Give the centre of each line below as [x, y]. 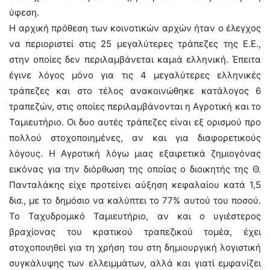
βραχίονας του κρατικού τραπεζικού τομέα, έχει [135, 232]
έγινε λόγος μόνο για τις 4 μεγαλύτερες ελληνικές [135, 75]
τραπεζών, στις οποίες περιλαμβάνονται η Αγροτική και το [135, 106]
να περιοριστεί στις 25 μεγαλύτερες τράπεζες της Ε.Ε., [135, 44]
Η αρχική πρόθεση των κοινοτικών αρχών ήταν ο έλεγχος [135, 28]
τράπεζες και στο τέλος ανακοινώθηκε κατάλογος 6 [135, 91]
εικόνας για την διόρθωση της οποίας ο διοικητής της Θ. [135, 169]
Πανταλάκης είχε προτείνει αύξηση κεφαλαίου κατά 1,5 [135, 185]
